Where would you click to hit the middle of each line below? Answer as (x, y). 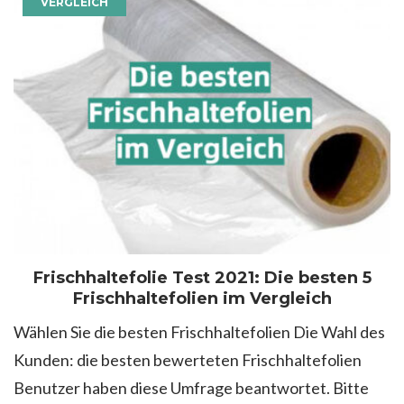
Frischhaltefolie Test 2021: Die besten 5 (202, 278)
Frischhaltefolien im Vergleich (202, 299)
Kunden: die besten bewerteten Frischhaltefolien (188, 360)
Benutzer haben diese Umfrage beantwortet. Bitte (191, 388)
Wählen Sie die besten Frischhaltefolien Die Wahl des (199, 332)
